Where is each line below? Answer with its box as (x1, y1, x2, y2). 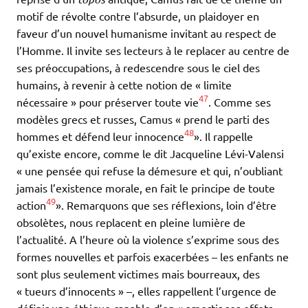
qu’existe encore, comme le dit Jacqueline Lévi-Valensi (16, 146, 284, 160)
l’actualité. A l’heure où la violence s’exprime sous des (16, 232, 279, 246)
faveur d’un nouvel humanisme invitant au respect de (16, 25, 276, 40)
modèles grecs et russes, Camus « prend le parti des (16, 111, 269, 126)
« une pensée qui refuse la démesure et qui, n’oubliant (16, 163, 283, 177)
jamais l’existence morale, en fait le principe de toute (16, 180, 275, 195)
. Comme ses (208, 94, 271, 109)
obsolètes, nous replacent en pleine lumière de (16, 214, 245, 229)
